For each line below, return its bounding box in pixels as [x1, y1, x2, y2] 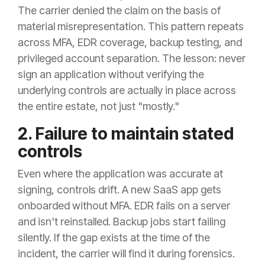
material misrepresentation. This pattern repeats [18, 20, 244, 33]
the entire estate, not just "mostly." [18, 100, 179, 113]
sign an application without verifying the [18, 68, 204, 81]
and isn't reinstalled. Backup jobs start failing [18, 215, 225, 228]
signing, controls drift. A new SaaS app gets [18, 183, 221, 196]
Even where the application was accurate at [18, 167, 223, 180]
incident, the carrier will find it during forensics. [18, 247, 235, 260]
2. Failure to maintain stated [18, 124, 234, 144]
